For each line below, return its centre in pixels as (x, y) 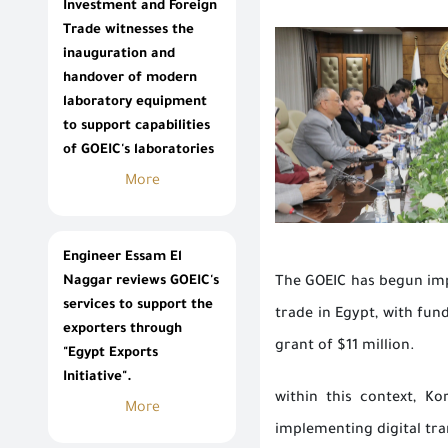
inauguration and (119, 55)
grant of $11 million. (345, 347)
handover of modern (130, 79)
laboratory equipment (135, 103)
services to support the (138, 306)
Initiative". (97, 378)
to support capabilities (136, 127)
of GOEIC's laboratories (138, 151)
